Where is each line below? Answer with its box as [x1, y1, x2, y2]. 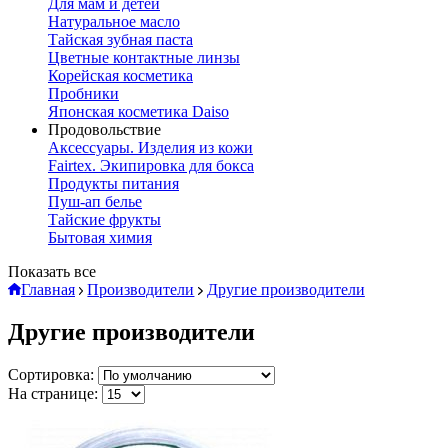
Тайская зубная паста [48, 31, 193, 48]
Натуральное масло [48, 13, 180, 30]
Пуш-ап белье [48, 193, 142, 210]
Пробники [48, 85, 119, 102]
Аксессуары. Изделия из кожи [48, 139, 253, 156]
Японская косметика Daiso [48, 103, 229, 120]
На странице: [8, 384, 98, 402]
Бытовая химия [48, 229, 152, 246]
